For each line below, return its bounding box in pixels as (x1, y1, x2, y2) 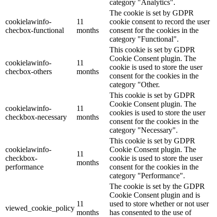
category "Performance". (109, 171, 185, 180)
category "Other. (109, 80, 160, 89)
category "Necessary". (109, 125, 178, 134)
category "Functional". (109, 34, 179, 43)
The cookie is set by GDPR (109, 8, 194, 17)
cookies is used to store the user (109, 108, 205, 117)
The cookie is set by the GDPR (109, 182, 205, 190)
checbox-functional (5, 26, 64, 34)
